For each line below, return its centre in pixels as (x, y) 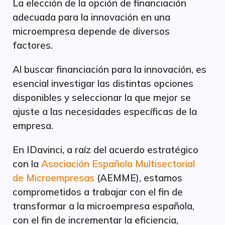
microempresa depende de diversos (91, 31)
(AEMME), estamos (138, 178)
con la (27, 164)
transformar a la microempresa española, (103, 206)
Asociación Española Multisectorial (118, 164)
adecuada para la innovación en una (91, 17)
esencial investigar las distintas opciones (103, 83)
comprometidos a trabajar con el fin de (98, 192)
